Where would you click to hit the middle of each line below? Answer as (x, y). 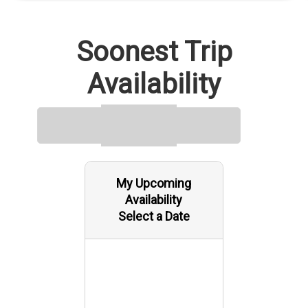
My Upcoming (154, 183)
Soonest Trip (154, 52)
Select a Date (154, 216)
